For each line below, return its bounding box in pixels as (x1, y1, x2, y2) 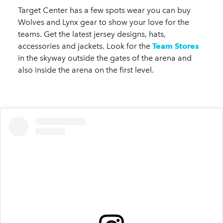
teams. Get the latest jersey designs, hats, (18, 29, 166, 39)
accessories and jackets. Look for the (18, 41, 152, 51)
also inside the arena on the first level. (18, 65, 154, 75)
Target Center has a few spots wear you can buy (18, 5, 191, 15)
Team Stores (152, 41, 199, 51)
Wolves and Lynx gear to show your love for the (18, 17, 189, 27)
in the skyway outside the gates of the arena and (18, 53, 192, 63)
